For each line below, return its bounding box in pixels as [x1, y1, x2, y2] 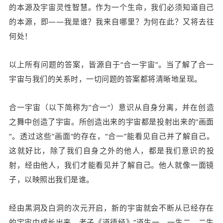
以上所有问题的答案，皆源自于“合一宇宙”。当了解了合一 [9, 59, 214, 70]
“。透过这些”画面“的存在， [9, 131, 106, 141]
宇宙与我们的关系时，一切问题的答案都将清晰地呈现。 [9, 74, 202, 84]
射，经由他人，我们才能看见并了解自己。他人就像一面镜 [9, 160, 214, 170]
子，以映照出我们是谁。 [9, 174, 94, 185]
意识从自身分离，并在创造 [118, 102, 215, 112]
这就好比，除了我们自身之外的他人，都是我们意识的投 [9, 145, 214, 156]
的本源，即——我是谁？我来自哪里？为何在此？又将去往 [9, 16, 214, 27]
